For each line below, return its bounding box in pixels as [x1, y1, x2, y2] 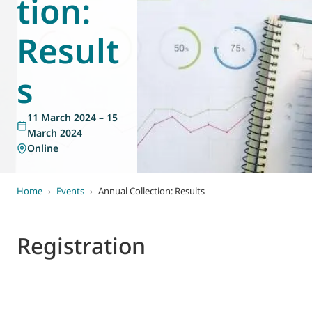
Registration [17, 231, 146, 260]
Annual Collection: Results [98, 185, 205, 197]
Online [27, 141, 58, 155]
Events [56, 185, 84, 197]
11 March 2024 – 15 [27, 111, 118, 124]
